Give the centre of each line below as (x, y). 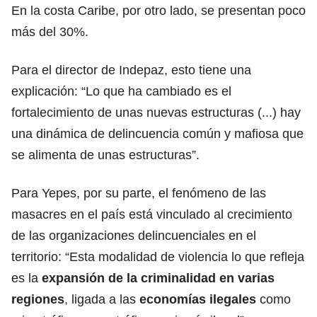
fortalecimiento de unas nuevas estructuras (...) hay (156, 112)
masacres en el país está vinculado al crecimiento (152, 214)
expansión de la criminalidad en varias (158, 278)
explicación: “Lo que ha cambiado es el (121, 91)
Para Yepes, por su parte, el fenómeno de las (139, 193)
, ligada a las (100, 299)
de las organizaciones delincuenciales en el (134, 235)
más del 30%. (50, 31)
